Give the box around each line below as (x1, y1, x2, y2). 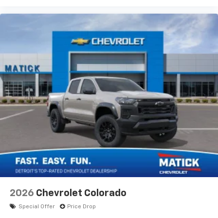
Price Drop (67, 204, 96, 210)
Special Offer (18, 204, 55, 210)
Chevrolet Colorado (36, 188, 127, 199)
